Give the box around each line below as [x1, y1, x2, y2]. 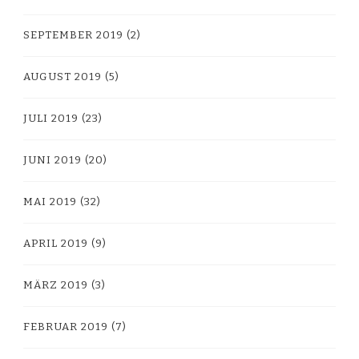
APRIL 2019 [23, 236, 88, 250]
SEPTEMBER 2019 [23, 28, 123, 42]
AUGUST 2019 [23, 70, 102, 83]
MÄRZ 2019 [23, 278, 88, 292]
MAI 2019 [23, 195, 77, 208]
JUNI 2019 [23, 153, 82, 167]
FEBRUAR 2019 [23, 320, 108, 333]
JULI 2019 [23, 111, 79, 125]
